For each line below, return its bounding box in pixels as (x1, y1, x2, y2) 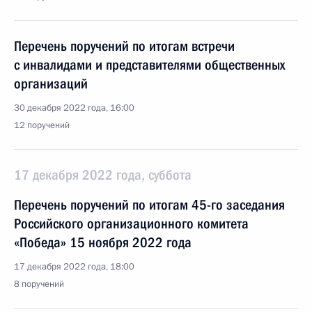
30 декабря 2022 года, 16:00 (14, 102, 134, 114)
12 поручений (14, 119, 70, 132)
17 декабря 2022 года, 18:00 (14, 260, 134, 273)
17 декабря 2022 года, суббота (14, 166, 192, 183)
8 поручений (14, 278, 64, 290)
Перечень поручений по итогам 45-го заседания (14, 196, 285, 213)
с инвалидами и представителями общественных (14, 56, 285, 73)
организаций (14, 75, 88, 92)
